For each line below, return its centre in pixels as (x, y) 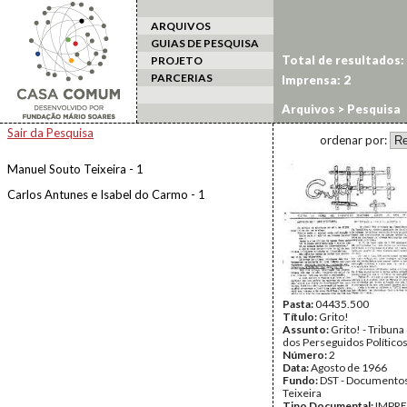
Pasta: (299, 304)
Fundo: (301, 380)
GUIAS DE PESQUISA (205, 43)
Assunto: (307, 329)
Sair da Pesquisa (50, 133)
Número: (306, 355)
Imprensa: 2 (316, 80)
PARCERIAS (182, 78)
